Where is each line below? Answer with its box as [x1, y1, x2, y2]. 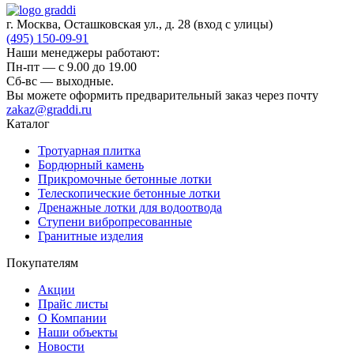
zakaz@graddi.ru [6, 102, 92, 116]
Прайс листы [38, 296, 108, 311]
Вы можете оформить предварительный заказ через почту [6, 88, 318, 102]
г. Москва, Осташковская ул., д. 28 [6, 17, 194, 31]
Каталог [6, 116, 50, 130]
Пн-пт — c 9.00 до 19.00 [6, 59, 137, 73]
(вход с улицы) [194, 17, 273, 31]
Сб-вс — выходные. [6, 73, 114, 88]
